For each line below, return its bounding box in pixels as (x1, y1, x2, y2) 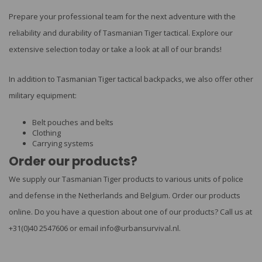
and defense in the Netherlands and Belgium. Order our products (9, 190, 240, 201)
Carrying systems (32, 138, 94, 149)
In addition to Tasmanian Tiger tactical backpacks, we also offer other (9, 73, 253, 84)
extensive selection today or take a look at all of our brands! (9, 43, 223, 54)
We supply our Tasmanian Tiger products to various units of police (9, 174, 243, 185)
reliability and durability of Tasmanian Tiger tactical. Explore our (9, 27, 233, 38)
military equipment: (9, 89, 78, 101)
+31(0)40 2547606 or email (9, 223, 100, 234)
